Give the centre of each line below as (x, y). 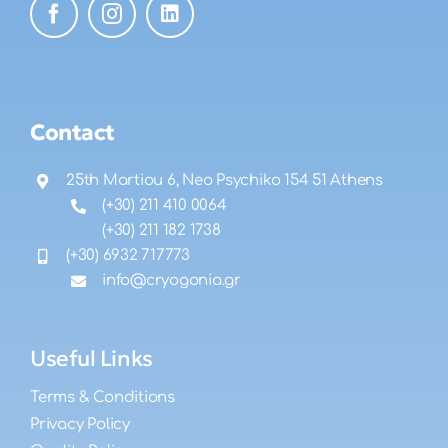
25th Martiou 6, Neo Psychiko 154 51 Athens (224, 181)
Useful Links (91, 358)
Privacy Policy (80, 424)
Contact (72, 133)
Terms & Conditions (102, 397)
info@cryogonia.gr (171, 281)
